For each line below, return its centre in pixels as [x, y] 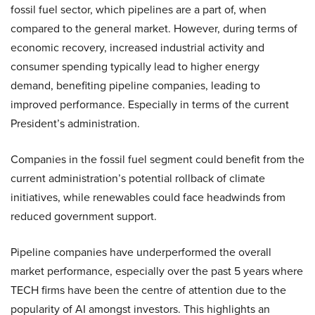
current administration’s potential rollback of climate [138, 178]
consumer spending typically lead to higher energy [135, 66]
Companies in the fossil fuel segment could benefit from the [157, 159]
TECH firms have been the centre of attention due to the [148, 290]
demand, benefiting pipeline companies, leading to [135, 85]
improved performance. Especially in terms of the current [150, 104]
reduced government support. [84, 216]
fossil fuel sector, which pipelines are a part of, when [139, 9]
